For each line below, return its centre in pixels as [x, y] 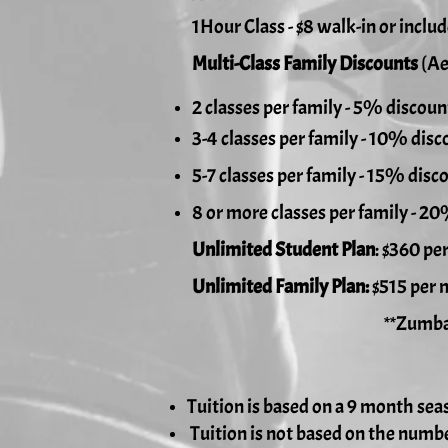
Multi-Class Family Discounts [305, 63]
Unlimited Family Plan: [282, 286]
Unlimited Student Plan [283, 249]
